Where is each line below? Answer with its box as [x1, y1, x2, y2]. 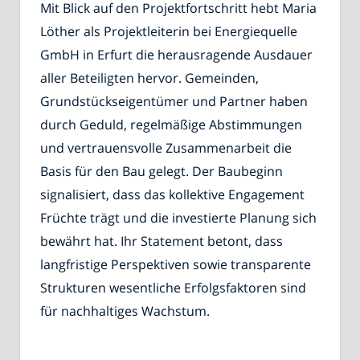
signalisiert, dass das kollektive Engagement [40, 186, 305, 204]
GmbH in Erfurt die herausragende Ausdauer [40, 46, 313, 64]
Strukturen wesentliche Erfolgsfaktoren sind [40, 279, 306, 297]
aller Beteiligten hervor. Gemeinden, [40, 69, 259, 88]
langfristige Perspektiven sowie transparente [40, 256, 311, 274]
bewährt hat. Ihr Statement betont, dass [40, 232, 283, 251]
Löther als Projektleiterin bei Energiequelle [40, 22, 297, 41]
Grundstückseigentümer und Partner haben [40, 92, 308, 111]
